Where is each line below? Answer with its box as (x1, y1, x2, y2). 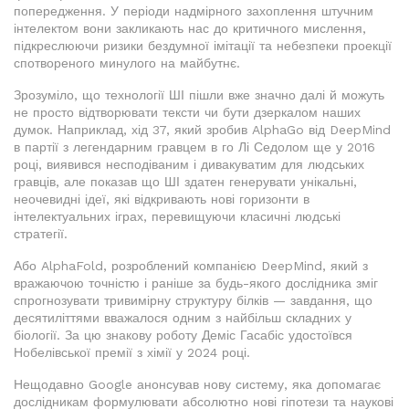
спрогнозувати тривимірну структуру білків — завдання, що (14, 293, 372, 309)
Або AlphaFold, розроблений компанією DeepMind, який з (14, 258, 368, 274)
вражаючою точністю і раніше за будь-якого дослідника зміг (14, 276, 378, 291)
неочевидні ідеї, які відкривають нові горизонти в (14, 192, 309, 207)
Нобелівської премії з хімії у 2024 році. (14, 345, 250, 361)
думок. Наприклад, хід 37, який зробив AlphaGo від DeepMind (14, 122, 391, 138)
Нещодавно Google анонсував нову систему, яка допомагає (14, 377, 381, 393)
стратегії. (14, 226, 68, 242)
